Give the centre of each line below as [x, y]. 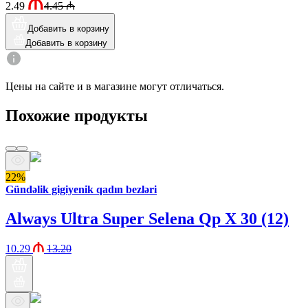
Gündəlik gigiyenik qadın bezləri [81, 189]
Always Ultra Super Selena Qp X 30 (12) [147, 218]
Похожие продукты [77, 115]
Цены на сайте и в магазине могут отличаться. [115, 86]
